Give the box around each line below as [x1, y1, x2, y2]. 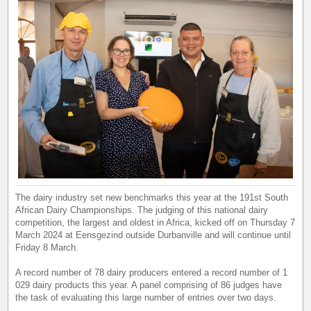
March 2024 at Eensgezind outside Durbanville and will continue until [15, 229, 292, 240]
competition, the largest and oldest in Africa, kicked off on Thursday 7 [15, 217, 296, 228]
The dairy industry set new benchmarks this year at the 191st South [15, 192, 289, 203]
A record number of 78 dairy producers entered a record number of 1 [15, 267, 288, 278]
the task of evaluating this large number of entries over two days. [15, 292, 277, 303]
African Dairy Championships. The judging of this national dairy [15, 204, 269, 215]
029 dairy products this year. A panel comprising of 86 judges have [15, 279, 283, 290]
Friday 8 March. [15, 242, 79, 253]
